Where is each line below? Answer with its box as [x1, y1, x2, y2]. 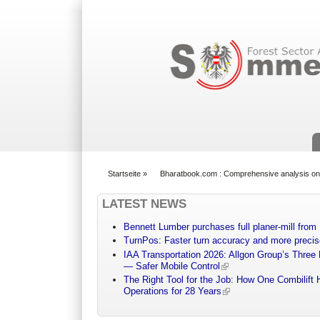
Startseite [108, 169, 141, 178]
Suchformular [165, 20, 244, 34]
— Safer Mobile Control [124, 260, 221, 271]
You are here [97, 174, 154, 186]
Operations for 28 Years [124, 286, 222, 297]
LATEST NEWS [102, 196, 187, 211]
